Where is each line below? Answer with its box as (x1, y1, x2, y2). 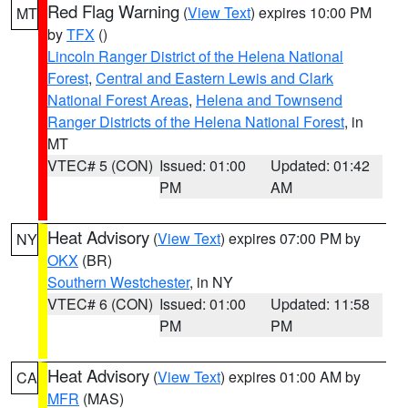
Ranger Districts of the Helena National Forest (47, 111, 344, 132)
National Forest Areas (47, 89, 189, 110)
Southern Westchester (47, 271, 189, 292)
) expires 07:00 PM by (220, 228, 361, 249)
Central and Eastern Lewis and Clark (96, 67, 333, 88)
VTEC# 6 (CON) (47, 293, 153, 314)
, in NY (189, 271, 233, 292)
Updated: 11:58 (270, 293, 371, 314)
